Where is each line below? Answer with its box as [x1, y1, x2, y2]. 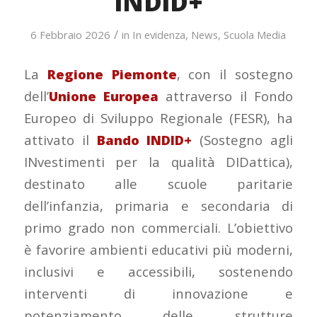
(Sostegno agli [192, 130, 294, 149]
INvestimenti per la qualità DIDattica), [23, 152, 294, 171]
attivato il [23, 130, 97, 149]
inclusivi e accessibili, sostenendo [23, 262, 294, 280]
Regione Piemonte [47, 64, 177, 83]
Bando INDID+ [96, 130, 192, 149]
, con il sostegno [176, 64, 294, 83]
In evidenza [132, 28, 186, 42]
